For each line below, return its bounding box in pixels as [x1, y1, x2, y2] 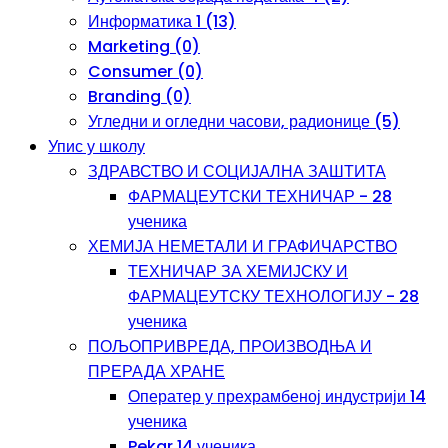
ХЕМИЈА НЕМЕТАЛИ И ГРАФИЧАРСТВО [88, 235, 397, 258]
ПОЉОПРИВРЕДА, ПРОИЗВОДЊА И [88, 335, 372, 358]
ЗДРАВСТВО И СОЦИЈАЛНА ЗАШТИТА [88, 160, 386, 183]
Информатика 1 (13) [88, 10, 236, 33]
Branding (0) [88, 85, 191, 108]
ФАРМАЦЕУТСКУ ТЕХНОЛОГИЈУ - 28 [128, 285, 419, 308]
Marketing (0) [88, 35, 200, 58]
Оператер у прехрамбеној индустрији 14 [128, 385, 426, 408]
